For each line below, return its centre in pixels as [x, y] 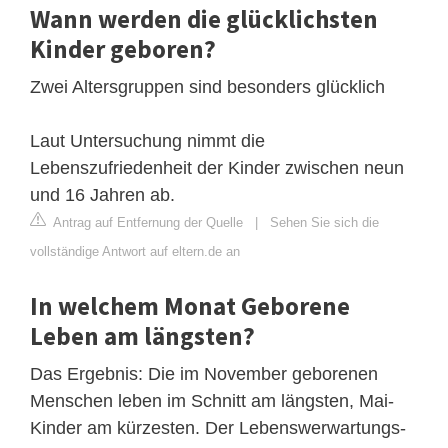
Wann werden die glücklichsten [204, 18]
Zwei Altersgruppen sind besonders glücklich [207, 86]
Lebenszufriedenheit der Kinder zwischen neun [217, 167]
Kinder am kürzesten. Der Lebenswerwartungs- [218, 427]
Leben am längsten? [142, 335]
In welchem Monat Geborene [190, 305]
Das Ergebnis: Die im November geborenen [204, 373]
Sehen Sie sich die [324, 222]
